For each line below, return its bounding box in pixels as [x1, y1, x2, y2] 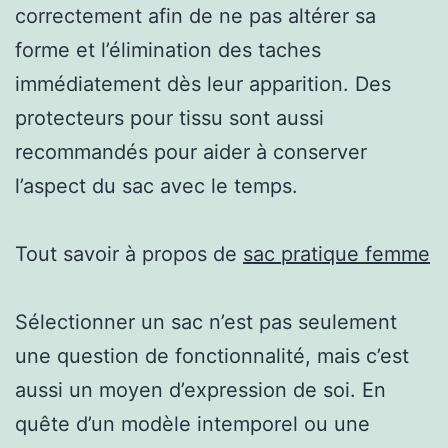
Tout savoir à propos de [15, 241, 243, 266]
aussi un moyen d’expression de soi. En [15, 377, 386, 402]
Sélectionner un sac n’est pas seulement [15, 309, 397, 334]
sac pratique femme [243, 241, 430, 266]
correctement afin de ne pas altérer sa [15, 3, 376, 28]
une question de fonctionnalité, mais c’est [15, 343, 409, 368]
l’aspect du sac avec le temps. [15, 173, 298, 198]
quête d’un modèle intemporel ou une [15, 411, 370, 436]
